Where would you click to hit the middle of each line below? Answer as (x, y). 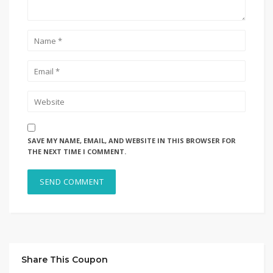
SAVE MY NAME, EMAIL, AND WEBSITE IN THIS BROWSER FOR (132, 140)
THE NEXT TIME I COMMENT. (77, 151)
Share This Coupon (65, 260)
